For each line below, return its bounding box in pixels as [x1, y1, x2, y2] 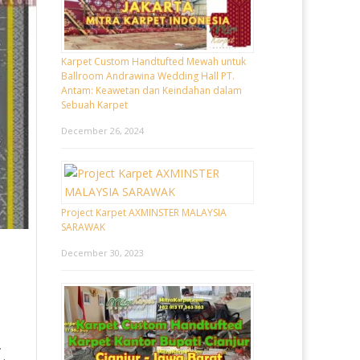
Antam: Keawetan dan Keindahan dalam [61, 84, 242, 98]
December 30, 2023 [61, 247, 144, 260]
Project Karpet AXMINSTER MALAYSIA [61, 206, 227, 220]
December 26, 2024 [61, 125, 144, 137]
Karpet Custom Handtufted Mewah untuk [61, 55, 246, 69]
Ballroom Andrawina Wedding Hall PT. [61, 69, 235, 84]
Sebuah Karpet [61, 98, 128, 112]
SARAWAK [61, 220, 105, 235]
